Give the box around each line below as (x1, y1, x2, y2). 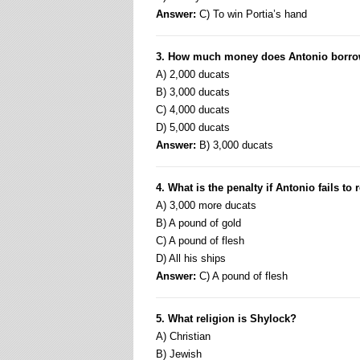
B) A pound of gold (156, 217, 241, 229)
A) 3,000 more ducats (156, 199, 256, 211)
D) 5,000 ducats (156, 121, 230, 133)
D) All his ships (156, 252, 226, 264)
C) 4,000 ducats (156, 104, 230, 116)
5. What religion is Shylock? (156, 313, 297, 325)
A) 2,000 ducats (156, 68, 230, 80)
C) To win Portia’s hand (196, 8, 307, 20)
